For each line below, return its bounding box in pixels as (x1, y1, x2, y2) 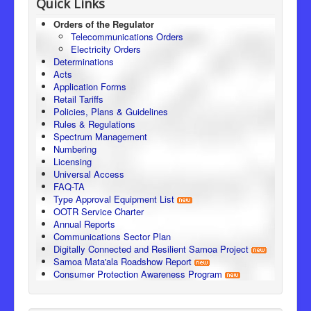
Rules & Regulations (53, 117, 135, 131)
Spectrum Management (53, 129, 147, 143)
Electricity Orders (71, 42, 141, 56)
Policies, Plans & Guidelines (53, 104, 168, 118)
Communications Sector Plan (53, 229, 171, 243)
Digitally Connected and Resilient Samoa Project (53, 242, 249, 255)
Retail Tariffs (53, 92, 103, 106)
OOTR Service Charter (53, 204, 144, 218)
